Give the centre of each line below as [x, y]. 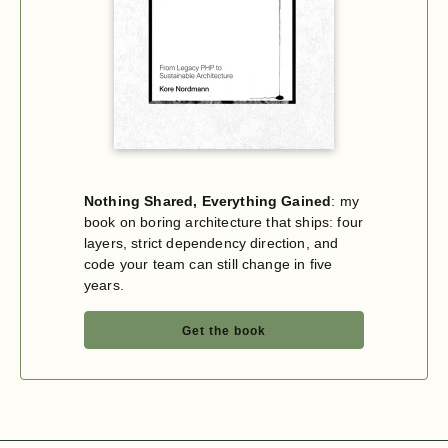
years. [104, 284]
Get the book [224, 330]
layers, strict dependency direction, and [211, 242]
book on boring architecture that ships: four [224, 221]
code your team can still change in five [208, 263]
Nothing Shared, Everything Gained [208, 200]
